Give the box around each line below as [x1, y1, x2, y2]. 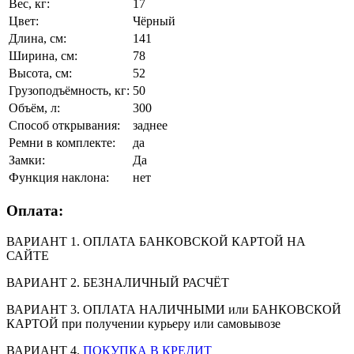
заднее [133, 119, 168, 133]
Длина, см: [9, 32, 66, 46]
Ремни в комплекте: [9, 136, 115, 150]
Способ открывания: [9, 119, 120, 133]
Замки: [9, 153, 45, 168]
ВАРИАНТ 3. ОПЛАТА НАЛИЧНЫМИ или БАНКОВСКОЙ [6, 302, 341, 316]
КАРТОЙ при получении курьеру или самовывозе [6, 316, 281, 330]
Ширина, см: [9, 49, 77, 63]
